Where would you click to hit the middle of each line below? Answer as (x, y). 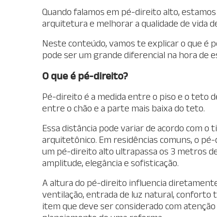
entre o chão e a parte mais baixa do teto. (124, 108)
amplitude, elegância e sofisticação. (110, 163)
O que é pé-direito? (85, 75)
